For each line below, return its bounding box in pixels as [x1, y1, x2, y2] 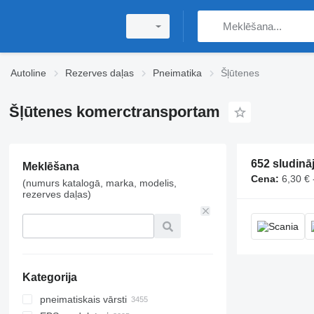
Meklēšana [22, 161, 79, 172]
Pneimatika [153, 67, 202, 78]
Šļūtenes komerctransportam [8, 103, 220, 121]
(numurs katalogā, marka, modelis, [22, 177, 177, 189]
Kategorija [22, 271, 77, 283]
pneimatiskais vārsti [39, 294, 127, 305]
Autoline [11, 67, 46, 78]
